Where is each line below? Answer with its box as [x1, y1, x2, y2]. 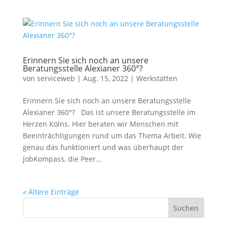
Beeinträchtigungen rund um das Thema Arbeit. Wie [22, 131, 201, 140]
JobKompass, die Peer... [22, 154, 102, 164]
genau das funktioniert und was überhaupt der [22, 142, 183, 152]
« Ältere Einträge [22, 187, 79, 197]
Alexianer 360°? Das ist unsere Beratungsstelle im [22, 107, 196, 117]
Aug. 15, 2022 [83, 73, 128, 83]
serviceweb [36, 73, 75, 83]
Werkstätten [136, 73, 177, 83]
